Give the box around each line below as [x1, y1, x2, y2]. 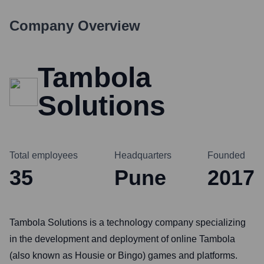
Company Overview [9, 18, 140, 34]
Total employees [9, 150, 78, 160]
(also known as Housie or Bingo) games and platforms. [9, 250, 237, 260]
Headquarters [114, 150, 171, 160]
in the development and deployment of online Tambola [9, 234, 235, 244]
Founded [207, 150, 245, 160]
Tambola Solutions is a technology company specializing [9, 217, 246, 227]
